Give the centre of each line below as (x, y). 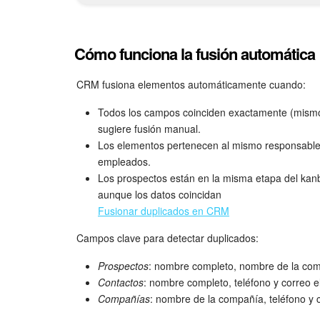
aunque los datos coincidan (160, 194)
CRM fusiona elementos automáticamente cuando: (191, 84)
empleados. (124, 161)
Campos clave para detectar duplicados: (167, 237)
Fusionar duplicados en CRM (164, 210)
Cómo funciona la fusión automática (195, 53)
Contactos (121, 282)
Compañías (124, 298)
